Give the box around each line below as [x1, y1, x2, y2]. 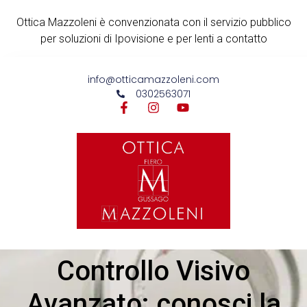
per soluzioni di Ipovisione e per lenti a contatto [40, 32, 267, 45]
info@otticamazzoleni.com [88, 72, 219, 86]
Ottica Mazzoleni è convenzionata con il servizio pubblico [16, 16, 291, 29]
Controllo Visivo [57, 255, 250, 288]
